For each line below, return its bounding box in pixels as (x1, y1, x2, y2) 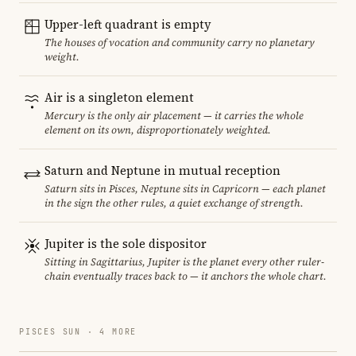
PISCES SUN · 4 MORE (19, 326, 137, 337)
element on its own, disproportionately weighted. (44, 122, 271, 137)
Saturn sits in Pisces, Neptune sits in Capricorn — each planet (44, 181, 326, 195)
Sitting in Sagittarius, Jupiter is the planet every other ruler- (44, 254, 324, 269)
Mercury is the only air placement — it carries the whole (44, 108, 304, 122)
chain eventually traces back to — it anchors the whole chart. (44, 269, 327, 283)
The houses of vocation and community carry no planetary (44, 35, 315, 49)
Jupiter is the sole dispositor (44, 234, 207, 252)
